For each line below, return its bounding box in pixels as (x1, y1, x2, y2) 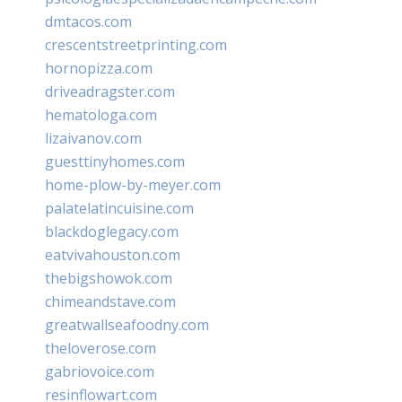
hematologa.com (45, 104, 157, 125)
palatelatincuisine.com (45, 197, 194, 218)
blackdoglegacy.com (45, 221, 179, 241)
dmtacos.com (45, 11, 132, 31)
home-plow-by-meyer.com (45, 174, 221, 195)
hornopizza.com (45, 57, 153, 78)
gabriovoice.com (45, 361, 154, 381)
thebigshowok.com (45, 267, 172, 288)
